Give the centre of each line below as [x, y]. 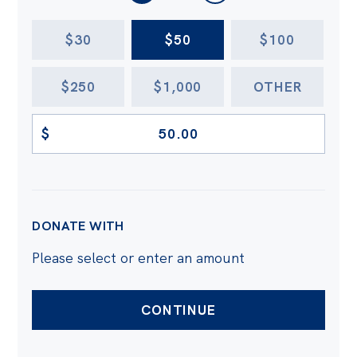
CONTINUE [178, 310]
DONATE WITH [78, 226]
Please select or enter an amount [139, 257]
